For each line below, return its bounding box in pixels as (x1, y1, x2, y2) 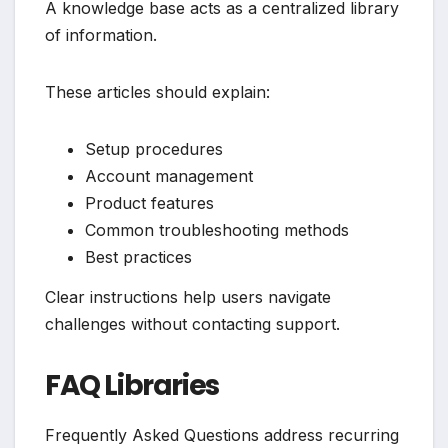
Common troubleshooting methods (85, 220, 349, 241)
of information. (45, 25, 157, 46)
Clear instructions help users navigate (45, 287, 331, 308)
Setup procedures (85, 139, 223, 160)
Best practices (85, 247, 192, 268)
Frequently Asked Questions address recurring (45, 424, 399, 445)
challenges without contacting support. (45, 314, 340, 335)
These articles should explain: (45, 82, 270, 103)
